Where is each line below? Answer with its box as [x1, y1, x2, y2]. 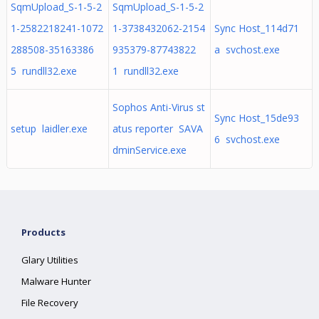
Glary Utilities [21, 253, 79, 266]
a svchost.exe [214, 43, 280, 56]
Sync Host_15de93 [214, 111, 299, 125]
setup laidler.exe [10, 122, 88, 135]
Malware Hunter [21, 275, 92, 288]
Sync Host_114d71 [214, 21, 299, 35]
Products [21, 226, 66, 239]
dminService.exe [112, 143, 187, 157]
